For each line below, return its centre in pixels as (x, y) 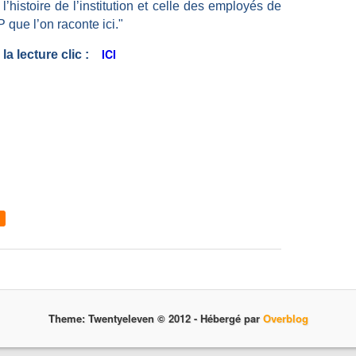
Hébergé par (233, 318)
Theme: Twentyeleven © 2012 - (127, 318)
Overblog (285, 318)
